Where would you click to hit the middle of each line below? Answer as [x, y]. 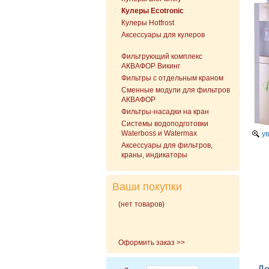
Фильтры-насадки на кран [165, 112]
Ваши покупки [147, 187]
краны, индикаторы [154, 155]
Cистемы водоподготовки [165, 124]
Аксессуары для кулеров [163, 35]
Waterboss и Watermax [159, 133]
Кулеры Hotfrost [148, 23]
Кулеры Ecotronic [153, 11]
